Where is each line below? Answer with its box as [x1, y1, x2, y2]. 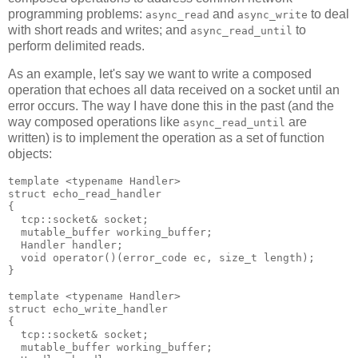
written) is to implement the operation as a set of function [8, 131, 324, 145]
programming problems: [8, 6, 145, 21]
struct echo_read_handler [8, 188, 161, 201]
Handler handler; [8, 239, 123, 252]
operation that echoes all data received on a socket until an [8, 83, 340, 97]
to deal [308, 6, 349, 21]
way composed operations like [8, 115, 183, 129]
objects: [8, 147, 52, 161]
